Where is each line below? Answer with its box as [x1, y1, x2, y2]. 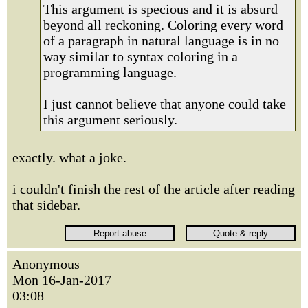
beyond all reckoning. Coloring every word [43, 17, 283, 32]
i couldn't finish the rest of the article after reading [12, 181, 295, 197]
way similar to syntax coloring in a [43, 49, 238, 64]
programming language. [43, 65, 177, 80]
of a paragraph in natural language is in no [43, 33, 279, 48]
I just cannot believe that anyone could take [43, 96, 286, 111]
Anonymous [12, 256, 80, 272]
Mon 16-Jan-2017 [12, 272, 111, 287]
